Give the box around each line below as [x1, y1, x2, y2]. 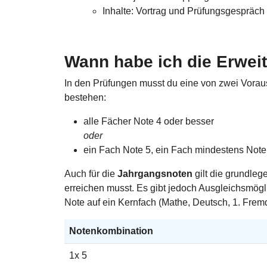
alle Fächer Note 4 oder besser [83, 116, 214, 126]
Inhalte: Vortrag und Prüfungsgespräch [103, 5, 265, 16]
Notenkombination [69, 225, 153, 236]
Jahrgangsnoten [117, 168, 195, 179]
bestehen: [64, 92, 106, 103]
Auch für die [64, 168, 117, 179]
